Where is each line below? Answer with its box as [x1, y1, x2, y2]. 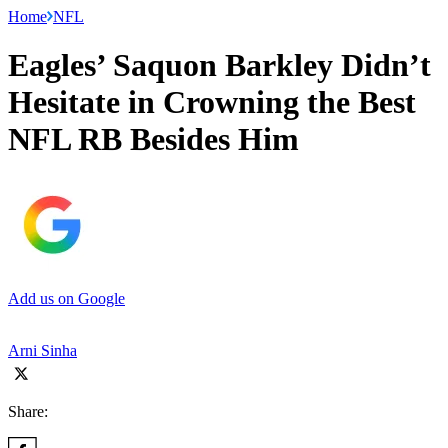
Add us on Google [8, 289, 125, 307]
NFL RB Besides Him [8, 121, 299, 158]
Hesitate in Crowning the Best [8, 84, 416, 121]
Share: [8, 402, 48, 420]
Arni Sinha [8, 341, 77, 359]
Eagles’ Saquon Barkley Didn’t [8, 47, 431, 84]
